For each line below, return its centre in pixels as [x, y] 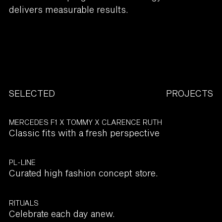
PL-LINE [22, 163]
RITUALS [24, 203]
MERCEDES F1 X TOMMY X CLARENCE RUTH [85, 122]
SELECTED [32, 93]
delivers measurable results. [68, 9]
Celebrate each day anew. [62, 213]
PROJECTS [190, 93]
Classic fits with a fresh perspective [84, 133]
